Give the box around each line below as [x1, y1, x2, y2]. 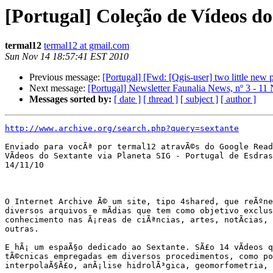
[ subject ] [180, 94, 218, 105]
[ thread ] [143, 94, 178, 105]
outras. [5, 224, 39, 234]
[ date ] [114, 94, 141, 105]
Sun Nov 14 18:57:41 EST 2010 [5, 51, 129, 62]
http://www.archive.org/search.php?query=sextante [5, 124, 239, 133]
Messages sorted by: [29, 94, 112, 105]
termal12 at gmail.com [44, 40, 129, 51]
